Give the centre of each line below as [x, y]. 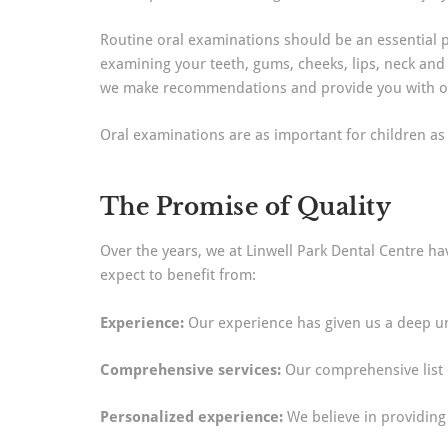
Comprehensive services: [190, 370]
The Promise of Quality [246, 207]
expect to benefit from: [178, 275]
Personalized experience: [191, 417]
